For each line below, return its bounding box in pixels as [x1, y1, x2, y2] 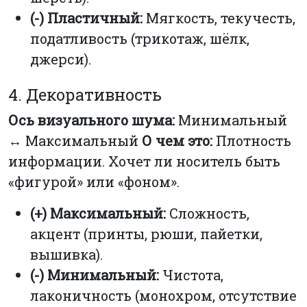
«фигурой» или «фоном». [8, 173, 180, 191]
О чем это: [142, 132, 212, 150]
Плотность [212, 132, 291, 150]
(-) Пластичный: [30, 8, 143, 27]
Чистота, [159, 266, 223, 284]
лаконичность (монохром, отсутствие [30, 286, 297, 305]
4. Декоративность [8, 84, 162, 106]
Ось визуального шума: [8, 111, 175, 130]
